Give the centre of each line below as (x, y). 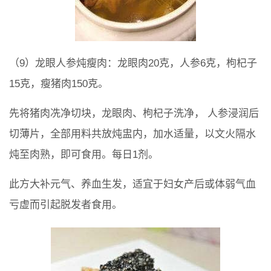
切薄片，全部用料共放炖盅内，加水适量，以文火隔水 (132, 134)
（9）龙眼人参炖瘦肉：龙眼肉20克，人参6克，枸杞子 (133, 63)
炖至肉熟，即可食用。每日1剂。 (84, 154)
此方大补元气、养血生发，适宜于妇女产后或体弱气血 (132, 184)
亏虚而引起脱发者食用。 (66, 204)
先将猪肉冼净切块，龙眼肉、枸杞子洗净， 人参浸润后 (134, 113)
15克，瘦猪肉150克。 (59, 83)
